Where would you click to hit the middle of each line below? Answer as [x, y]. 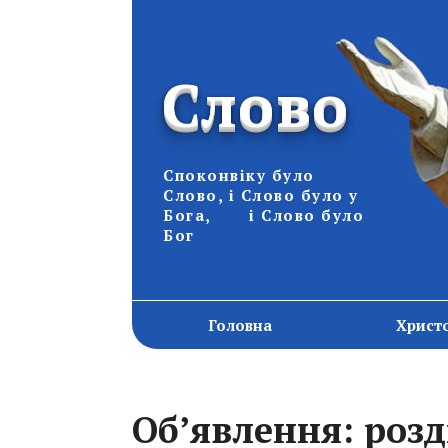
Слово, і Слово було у [261, 195]
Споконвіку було [239, 175]
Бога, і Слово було [263, 215]
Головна [239, 325]
